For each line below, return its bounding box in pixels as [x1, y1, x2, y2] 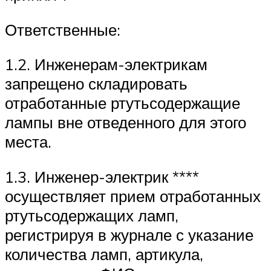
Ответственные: [5, 19, 120, 39]
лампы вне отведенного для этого [5, 113, 246, 132]
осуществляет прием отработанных [5, 186, 261, 206]
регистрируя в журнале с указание [5, 224, 253, 244]
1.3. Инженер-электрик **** [5, 166, 199, 186]
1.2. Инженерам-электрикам [5, 54, 207, 74]
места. [5, 132, 51, 152]
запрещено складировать [5, 74, 188, 94]
